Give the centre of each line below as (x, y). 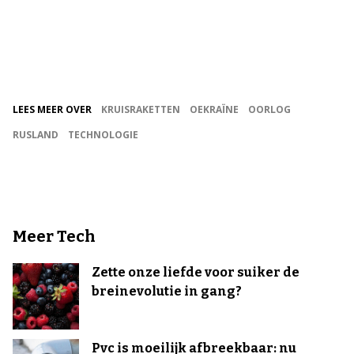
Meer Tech (54, 236)
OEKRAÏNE (214, 109)
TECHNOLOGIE (103, 134)
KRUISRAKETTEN (141, 109)
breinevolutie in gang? (167, 291)
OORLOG (269, 109)
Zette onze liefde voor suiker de (196, 272)
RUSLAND (36, 134)
